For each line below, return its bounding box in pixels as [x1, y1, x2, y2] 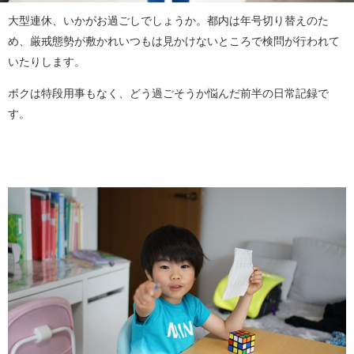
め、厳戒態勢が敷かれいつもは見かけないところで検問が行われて [8, 36, 340, 47]
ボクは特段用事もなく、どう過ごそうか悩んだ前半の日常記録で [8, 88, 329, 100]
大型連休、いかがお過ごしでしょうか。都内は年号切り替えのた [8, 15, 329, 27]
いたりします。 [8, 56, 85, 68]
